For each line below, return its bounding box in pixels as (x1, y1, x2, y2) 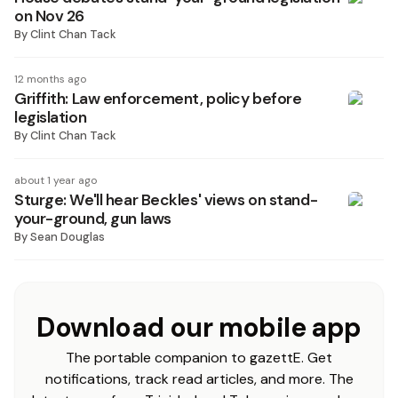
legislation (14, 107, 87, 127)
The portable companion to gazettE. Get (66, 348, 332, 367)
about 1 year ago (14, 173, 97, 187)
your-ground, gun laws (14, 209, 171, 228)
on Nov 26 (14, 6, 85, 26)
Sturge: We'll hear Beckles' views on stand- (14, 190, 318, 210)
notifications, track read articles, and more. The (44, 370, 354, 388)
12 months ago (14, 72, 86, 86)
